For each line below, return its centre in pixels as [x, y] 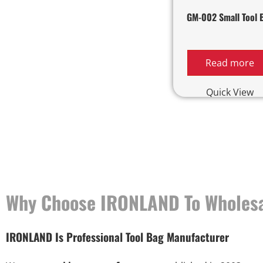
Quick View [230, 92]
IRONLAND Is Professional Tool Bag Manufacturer [117, 237]
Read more [230, 63]
